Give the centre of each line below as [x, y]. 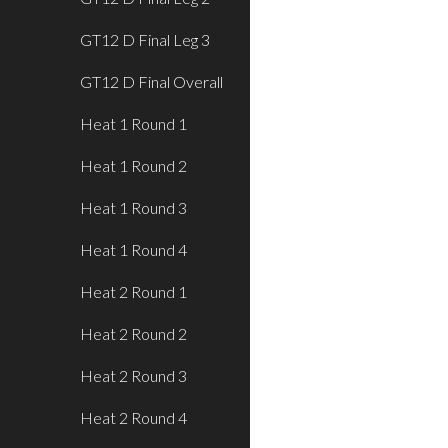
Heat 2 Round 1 [133, 291]
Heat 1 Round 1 [133, 123]
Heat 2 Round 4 [133, 417]
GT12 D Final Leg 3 [145, 39]
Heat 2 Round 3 [133, 375]
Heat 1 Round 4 [133, 249]
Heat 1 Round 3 [133, 207]
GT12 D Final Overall [151, 81]
